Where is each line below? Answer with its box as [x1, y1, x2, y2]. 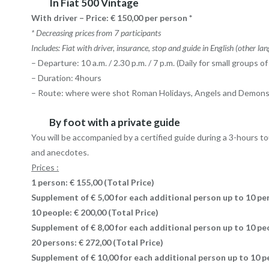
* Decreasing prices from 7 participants [31, 28, 162, 38]
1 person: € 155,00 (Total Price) [31, 177, 155, 188]
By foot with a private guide [49, 116, 181, 129]
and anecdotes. [31, 147, 89, 158]
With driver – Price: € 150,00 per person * [31, 13, 193, 23]
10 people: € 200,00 [31, 207, 109, 218]
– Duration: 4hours [31, 73, 102, 83]
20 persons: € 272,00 [31, 237, 113, 248]
